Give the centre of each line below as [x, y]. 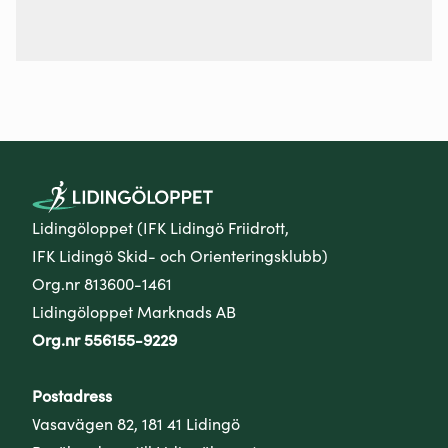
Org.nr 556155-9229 [104, 338]
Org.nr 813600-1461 [102, 282]
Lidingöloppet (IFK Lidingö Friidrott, [160, 226]
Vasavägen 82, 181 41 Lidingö [136, 422]
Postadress [72, 394]
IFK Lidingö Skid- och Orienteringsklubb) [180, 254]
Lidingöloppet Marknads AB [134, 310]
